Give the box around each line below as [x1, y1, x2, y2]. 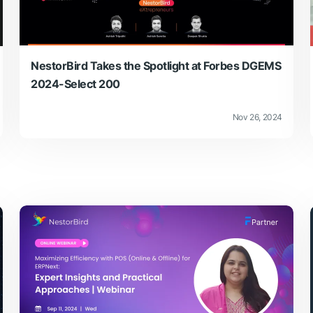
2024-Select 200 [31, 77, 120, 92]
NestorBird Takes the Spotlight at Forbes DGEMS [31, 59, 281, 73]
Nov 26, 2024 [232, 111, 282, 122]
